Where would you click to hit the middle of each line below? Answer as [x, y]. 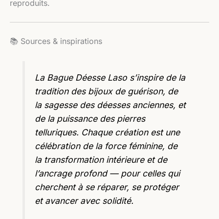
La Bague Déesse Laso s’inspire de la [110, 77]
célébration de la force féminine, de [106, 146]
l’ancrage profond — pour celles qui [108, 173]
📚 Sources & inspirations [56, 41]
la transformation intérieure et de [101, 159]
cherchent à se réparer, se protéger [107, 187]
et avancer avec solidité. [84, 200]
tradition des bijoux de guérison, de [107, 91]
